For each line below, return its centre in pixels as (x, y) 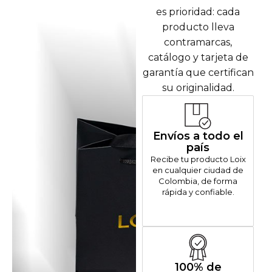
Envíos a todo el (198, 136)
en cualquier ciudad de (198, 170)
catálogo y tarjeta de (198, 57)
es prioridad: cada (198, 12)
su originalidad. (198, 87)
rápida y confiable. (198, 192)
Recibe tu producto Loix (198, 159)
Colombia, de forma (198, 181)
